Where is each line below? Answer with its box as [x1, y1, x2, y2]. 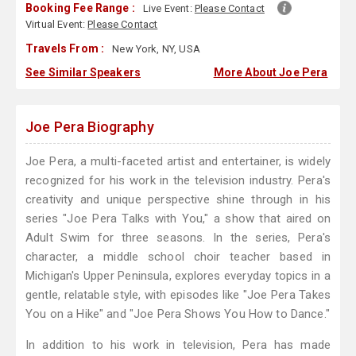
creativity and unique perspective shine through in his [25, 192, 331, 207]
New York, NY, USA [110, 43, 200, 56]
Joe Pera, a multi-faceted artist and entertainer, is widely [25, 154, 331, 169]
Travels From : [25, 42, 105, 56]
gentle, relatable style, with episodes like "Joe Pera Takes [25, 288, 331, 303]
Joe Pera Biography [25, 118, 154, 136]
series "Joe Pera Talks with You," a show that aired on [25, 211, 331, 226]
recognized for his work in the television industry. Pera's [25, 173, 331, 188]
